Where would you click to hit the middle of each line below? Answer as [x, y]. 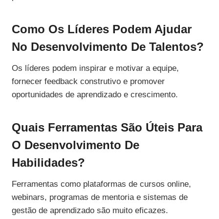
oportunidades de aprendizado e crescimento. [95, 95]
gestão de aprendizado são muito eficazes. [90, 211]
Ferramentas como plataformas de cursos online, [101, 184]
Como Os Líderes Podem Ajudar [102, 29]
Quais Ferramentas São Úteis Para [107, 128]
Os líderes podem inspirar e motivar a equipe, [95, 68]
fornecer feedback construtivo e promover [88, 82]
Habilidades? [48, 163]
